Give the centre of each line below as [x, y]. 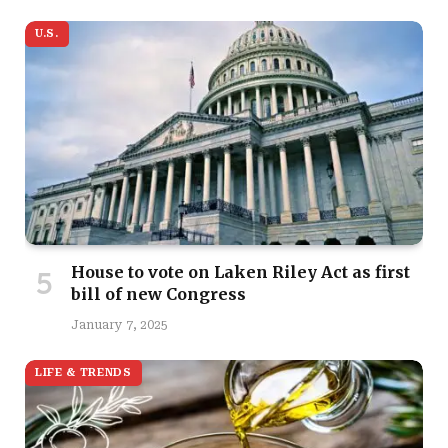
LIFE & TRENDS [83, 372]
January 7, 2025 [119, 324]
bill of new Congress [158, 293]
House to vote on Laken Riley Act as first [240, 271]
